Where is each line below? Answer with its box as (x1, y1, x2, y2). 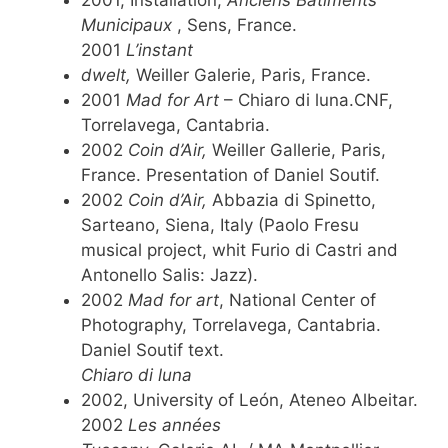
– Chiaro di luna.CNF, (219, 89, 393, 110)
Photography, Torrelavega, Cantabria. (81, 314, 381, 335)
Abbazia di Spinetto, (207, 189, 376, 210)
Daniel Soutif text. (81, 339, 224, 360)
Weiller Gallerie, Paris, (212, 139, 386, 160)
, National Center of (219, 289, 376, 310)
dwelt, (81, 64, 131, 85)
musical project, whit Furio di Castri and (81, 239, 398, 260)
